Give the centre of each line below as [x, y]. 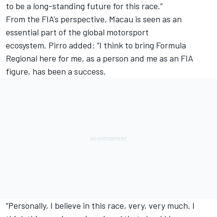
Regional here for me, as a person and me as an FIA [100, 58]
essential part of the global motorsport [77, 32]
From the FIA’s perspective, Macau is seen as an [94, 19]
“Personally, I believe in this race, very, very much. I [100, 206]
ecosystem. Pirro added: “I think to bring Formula [96, 45]
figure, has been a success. [56, 71]
